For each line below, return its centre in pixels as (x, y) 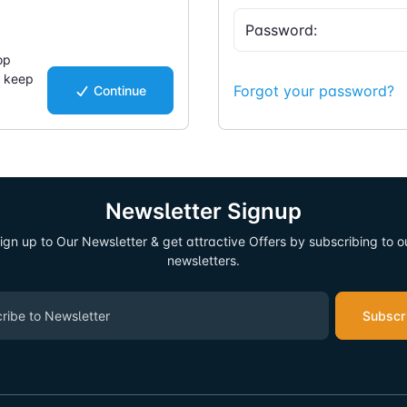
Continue (120, 91)
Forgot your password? (314, 90)
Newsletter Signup (203, 212)
